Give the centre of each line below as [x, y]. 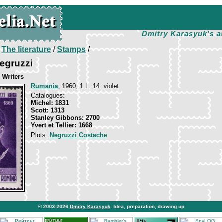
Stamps [71, 49]
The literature [26, 49]
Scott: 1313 [48, 110]
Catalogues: [48, 95]
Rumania [44, 86]
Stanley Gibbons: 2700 [65, 118]
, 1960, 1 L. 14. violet [88, 86]
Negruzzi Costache [78, 135]
